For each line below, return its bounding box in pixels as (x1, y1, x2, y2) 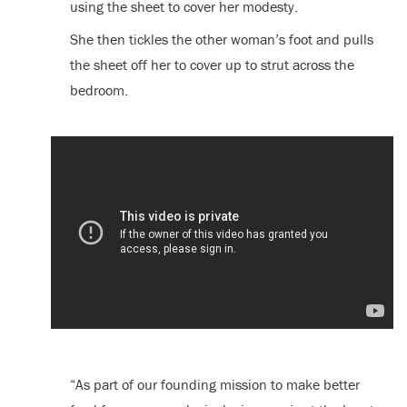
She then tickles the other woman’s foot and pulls (69, 30, 373, 49)
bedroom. (69, 81, 128, 100)
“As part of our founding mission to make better (69, 374, 360, 393)
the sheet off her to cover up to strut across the (69, 55, 354, 74)
